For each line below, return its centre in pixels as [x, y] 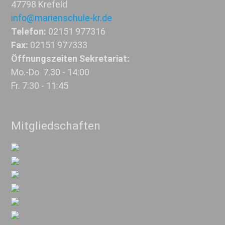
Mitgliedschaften [56, 126]
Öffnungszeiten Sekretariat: [71, 59]
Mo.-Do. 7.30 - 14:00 [50, 72]
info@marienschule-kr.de [62, 18]
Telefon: [29, 32]
